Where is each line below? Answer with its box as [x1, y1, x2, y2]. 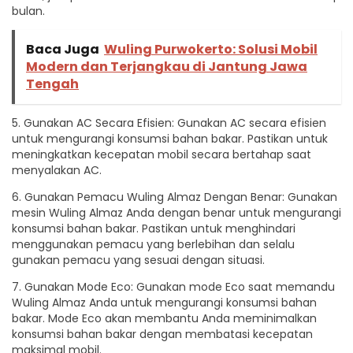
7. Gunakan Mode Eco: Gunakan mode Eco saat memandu [12, 279, 335, 295]
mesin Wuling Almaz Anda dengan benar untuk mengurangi [12, 205, 341, 221]
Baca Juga [26, 40, 99, 58]
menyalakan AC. [12, 162, 102, 178]
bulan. [12, 3, 45, 19]
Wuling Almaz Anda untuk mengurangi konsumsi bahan [12, 295, 317, 310]
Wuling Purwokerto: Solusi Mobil [104, 40, 318, 58]
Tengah [26, 75, 79, 93]
